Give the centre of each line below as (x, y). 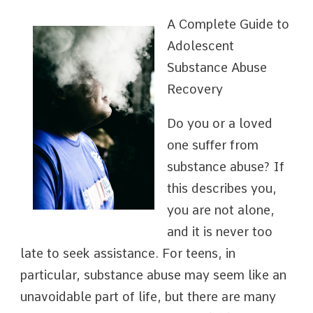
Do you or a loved (220, 123)
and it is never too (220, 232)
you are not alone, (221, 210)
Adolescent (201, 46)
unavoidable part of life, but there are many (148, 297)
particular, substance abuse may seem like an (153, 275)
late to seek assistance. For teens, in (128, 253)
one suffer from (213, 145)
